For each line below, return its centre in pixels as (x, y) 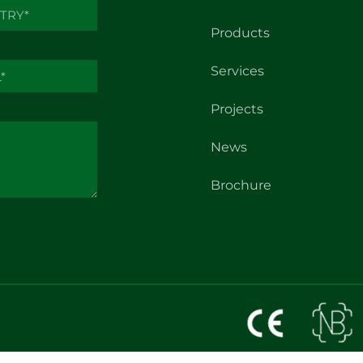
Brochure (241, 185)
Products (241, 33)
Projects (237, 109)
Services (238, 71)
